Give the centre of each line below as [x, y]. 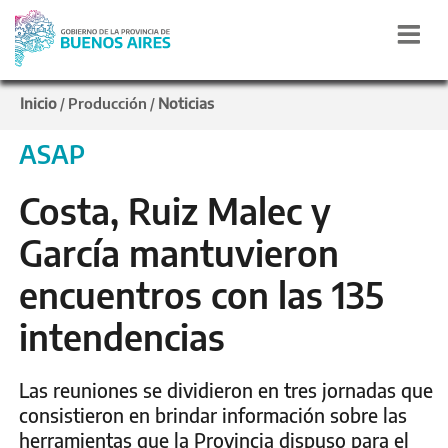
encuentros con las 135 [201, 295]
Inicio [38, 103]
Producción [107, 103]
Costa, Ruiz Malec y [175, 211]
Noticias [186, 103]
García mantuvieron [179, 253]
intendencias [122, 337]
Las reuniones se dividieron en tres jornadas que [226, 390]
